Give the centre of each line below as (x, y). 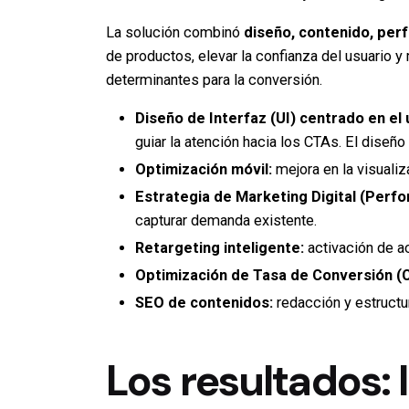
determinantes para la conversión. (214, 79)
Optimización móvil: (204, 170)
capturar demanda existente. (226, 221)
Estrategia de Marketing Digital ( (250, 197)
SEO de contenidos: (204, 303)
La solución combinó (175, 32)
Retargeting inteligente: (220, 248)
